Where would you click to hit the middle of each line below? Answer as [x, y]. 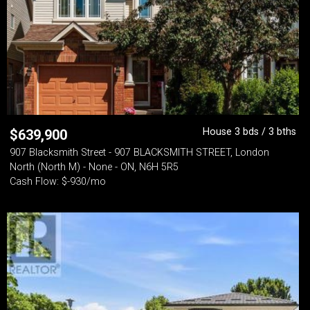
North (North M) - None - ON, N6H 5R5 [94, 167]
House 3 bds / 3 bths [249, 132]
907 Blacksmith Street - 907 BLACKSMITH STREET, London [139, 153]
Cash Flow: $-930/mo [58, 182]
